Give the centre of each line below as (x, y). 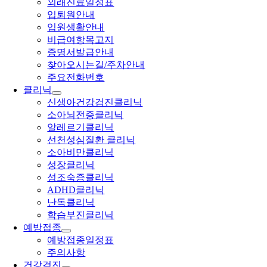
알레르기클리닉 (81, 127)
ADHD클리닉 (76, 190)
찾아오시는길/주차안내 (96, 65)
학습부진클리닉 (81, 215)
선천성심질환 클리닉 (91, 140)
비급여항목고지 (81, 40)
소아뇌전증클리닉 (86, 115)
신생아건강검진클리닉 (95, 102)
